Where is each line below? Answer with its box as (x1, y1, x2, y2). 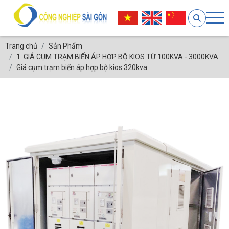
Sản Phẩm (49, 42, 82, 50)
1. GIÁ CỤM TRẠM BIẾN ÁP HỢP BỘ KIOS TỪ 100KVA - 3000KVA (16, 53, 218, 61)
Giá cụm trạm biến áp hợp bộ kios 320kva (16, 63, 147, 72)
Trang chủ (5, 42, 37, 50)
